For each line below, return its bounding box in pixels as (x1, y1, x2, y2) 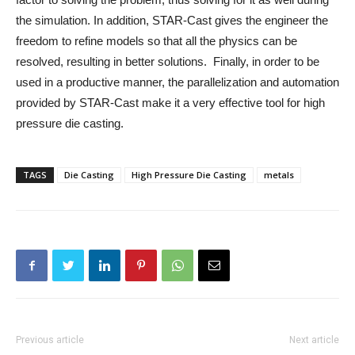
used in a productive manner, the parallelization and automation (16, 75, 339, 89)
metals (264, 169, 294, 181)
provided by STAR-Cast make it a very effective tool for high (16, 96, 325, 109)
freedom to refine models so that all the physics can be (16, 34, 297, 48)
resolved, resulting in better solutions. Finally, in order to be (16, 55, 319, 68)
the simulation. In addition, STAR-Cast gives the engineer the (16, 13, 328, 27)
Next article (289, 334, 339, 345)
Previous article (16, 334, 84, 345)
